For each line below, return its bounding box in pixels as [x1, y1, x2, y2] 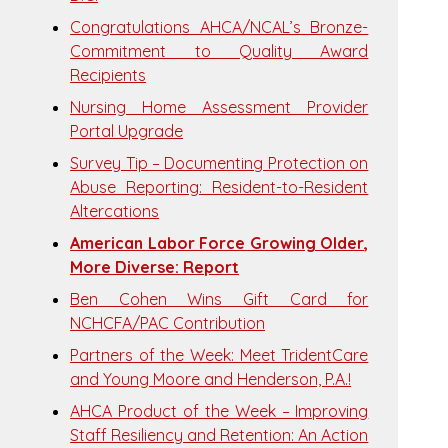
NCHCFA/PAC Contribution [70, 313, 266, 333]
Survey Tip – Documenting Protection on [70, 153, 369, 173]
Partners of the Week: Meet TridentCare [70, 345, 369, 365]
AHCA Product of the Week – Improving [70, 401, 369, 421]
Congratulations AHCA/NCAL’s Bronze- [70, 17, 369, 37]
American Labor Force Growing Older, [70, 233, 369, 253]
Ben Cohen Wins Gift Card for [70, 289, 369, 309]
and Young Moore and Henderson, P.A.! [70, 369, 352, 389]
